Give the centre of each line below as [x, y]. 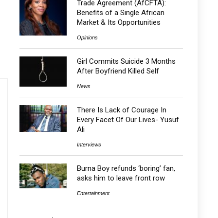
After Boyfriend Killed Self [118, 71]
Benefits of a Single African [120, 13]
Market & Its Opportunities [118, 22]
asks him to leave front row [121, 178]
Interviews [89, 145]
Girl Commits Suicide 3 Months [126, 61]
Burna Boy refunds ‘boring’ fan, [126, 168]
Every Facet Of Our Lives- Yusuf [128, 120]
